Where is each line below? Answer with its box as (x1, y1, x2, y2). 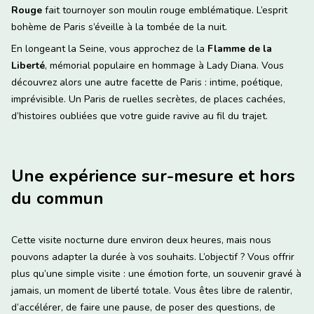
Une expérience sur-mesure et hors (11, 165, 295, 188)
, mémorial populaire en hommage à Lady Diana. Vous (45, 59, 284, 73)
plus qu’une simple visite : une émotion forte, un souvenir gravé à (11, 267, 301, 281)
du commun (11, 187, 104, 210)
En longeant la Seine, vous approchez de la (11, 42, 207, 56)
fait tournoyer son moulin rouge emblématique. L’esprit (42, 4, 287, 18)
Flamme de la (207, 42, 272, 56)
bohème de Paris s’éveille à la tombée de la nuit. (11, 20, 227, 34)
